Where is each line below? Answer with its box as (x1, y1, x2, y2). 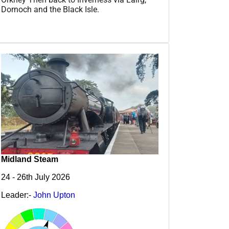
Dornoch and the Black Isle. (1, 4, 99, 14)
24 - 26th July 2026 (1, 172, 70, 181)
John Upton (33, 190, 75, 199)
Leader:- (1, 190, 33, 199)
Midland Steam (1, 154, 58, 164)
